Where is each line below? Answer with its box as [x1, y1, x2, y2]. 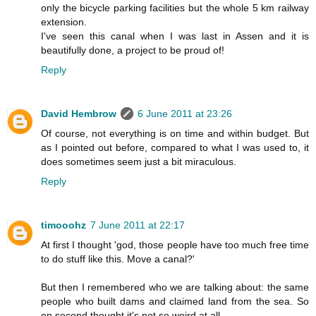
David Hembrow [41, 108, 116, 120]
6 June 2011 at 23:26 [138, 108, 232, 120]
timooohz [41, 219, 86, 231]
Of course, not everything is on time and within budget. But [41, 128, 309, 140]
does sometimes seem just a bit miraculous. [41, 156, 236, 168]
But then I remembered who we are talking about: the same [41, 281, 309, 293]
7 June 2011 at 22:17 [90, 219, 185, 231]
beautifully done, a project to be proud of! [41, 44, 224, 56]
